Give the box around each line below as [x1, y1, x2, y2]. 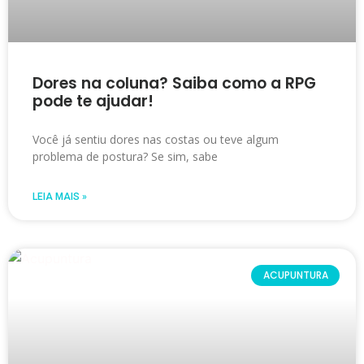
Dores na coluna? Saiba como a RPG [32, 72, 316, 94]
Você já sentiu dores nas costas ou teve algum [32, 132, 279, 147]
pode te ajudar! [32, 90, 154, 112]
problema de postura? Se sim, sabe [32, 149, 218, 164]
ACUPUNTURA [262, 268, 328, 283]
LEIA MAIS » [32, 191, 87, 202]
